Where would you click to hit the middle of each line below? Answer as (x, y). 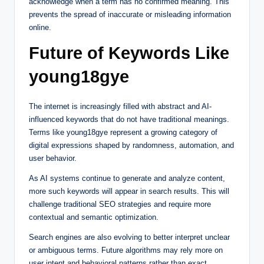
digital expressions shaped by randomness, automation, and (131, 145)
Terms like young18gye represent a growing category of (123, 132)
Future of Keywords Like (129, 53)
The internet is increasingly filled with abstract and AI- (120, 106)
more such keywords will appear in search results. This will (129, 191)
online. (40, 27)
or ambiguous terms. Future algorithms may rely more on (126, 250)
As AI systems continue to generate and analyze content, (127, 178)
